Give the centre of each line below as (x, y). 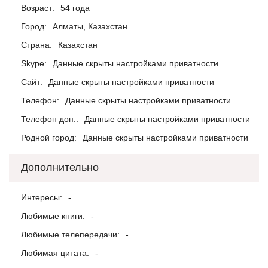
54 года (75, 8)
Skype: (34, 63)
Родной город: (49, 138)
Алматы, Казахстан (90, 26)
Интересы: (42, 197)
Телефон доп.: (50, 119)
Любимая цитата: (55, 253)
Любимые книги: (53, 216)
